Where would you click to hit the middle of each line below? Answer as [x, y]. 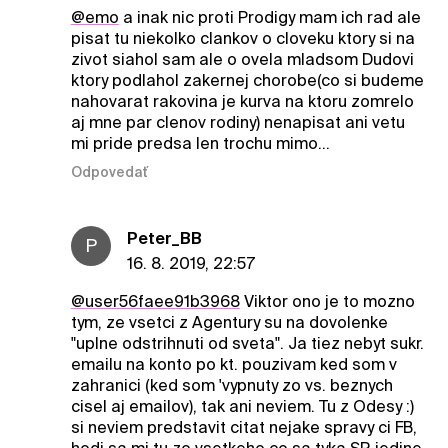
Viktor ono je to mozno [327, 302]
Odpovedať [109, 171]
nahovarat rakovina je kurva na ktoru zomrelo [242, 102]
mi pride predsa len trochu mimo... [200, 144]
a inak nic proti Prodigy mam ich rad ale [269, 18]
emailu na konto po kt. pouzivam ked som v [233, 365]
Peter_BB [164, 239]
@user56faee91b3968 [155, 302]
